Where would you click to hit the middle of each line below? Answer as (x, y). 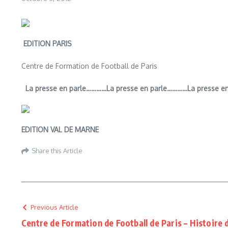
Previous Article (54, 207)
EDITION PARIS (48, 43)
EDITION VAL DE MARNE (60, 129)
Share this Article (57, 151)
